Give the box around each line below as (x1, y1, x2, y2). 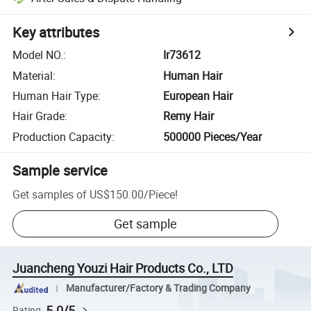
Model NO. (12, 47, 64, 63)
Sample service (12, 160, 108, 180)
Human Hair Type (12, 87, 99, 103)
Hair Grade (12, 108, 65, 124)
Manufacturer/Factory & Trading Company (65, 282, 251, 295)
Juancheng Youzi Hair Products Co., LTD (12, 260, 234, 277)
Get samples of (12, 186, 87, 202)
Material (12, 67, 53, 83)
